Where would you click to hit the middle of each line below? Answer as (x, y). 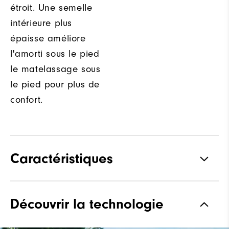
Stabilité (29, 213)
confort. (27, 99)
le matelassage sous (55, 69)
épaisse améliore (48, 38)
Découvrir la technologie (87, 204)
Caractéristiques (62, 158)
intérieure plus (41, 23)
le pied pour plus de (55, 84)
